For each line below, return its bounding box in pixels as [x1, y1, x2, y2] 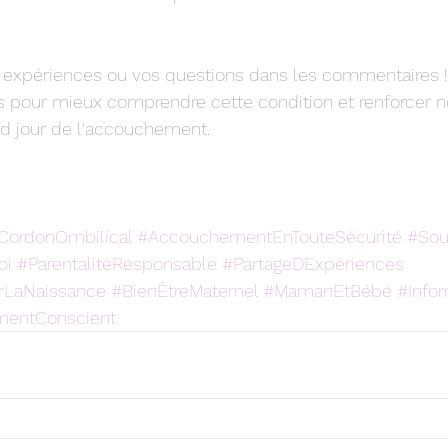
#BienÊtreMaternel [111, 280, 258, 301]
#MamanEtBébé [263, 280, 392, 301]
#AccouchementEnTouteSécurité [137, 226, 402, 247]
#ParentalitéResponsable [17, 253, 217, 274]
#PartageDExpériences [222, 253, 404, 274]
